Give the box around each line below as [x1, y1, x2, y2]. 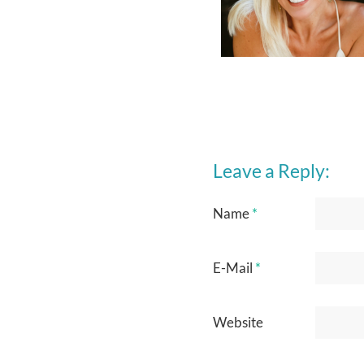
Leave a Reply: [213, 159, 330, 182]
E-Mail [213, 259, 255, 277]
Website [213, 314, 263, 331]
